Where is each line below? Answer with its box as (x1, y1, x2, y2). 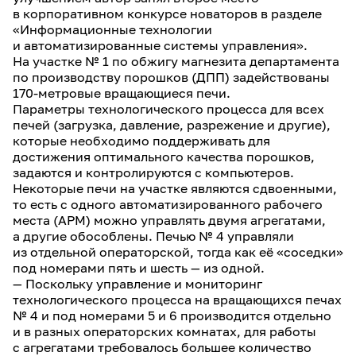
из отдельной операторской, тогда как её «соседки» (13, 244, 343, 260)
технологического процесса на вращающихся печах (13, 292, 342, 308)
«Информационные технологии (13, 21, 212, 37)
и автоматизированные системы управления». (13, 37, 308, 53)
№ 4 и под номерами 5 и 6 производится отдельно (13, 308, 331, 323)
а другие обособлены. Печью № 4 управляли (13, 228, 294, 244)
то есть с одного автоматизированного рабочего (13, 196, 323, 212)
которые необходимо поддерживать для (13, 133, 270, 149)
